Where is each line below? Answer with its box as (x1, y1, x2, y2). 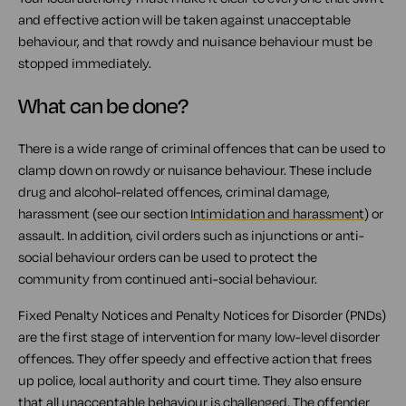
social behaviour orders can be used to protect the (18, 248, 317, 266)
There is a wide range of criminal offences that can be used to (18, 140, 385, 157)
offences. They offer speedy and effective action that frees (18, 350, 372, 367)
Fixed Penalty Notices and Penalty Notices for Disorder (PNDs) (18, 306, 386, 324)
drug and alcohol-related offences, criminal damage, (18, 183, 330, 200)
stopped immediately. (18, 54, 151, 72)
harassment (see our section (18, 205, 190, 222)
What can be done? (18, 92, 188, 119)
